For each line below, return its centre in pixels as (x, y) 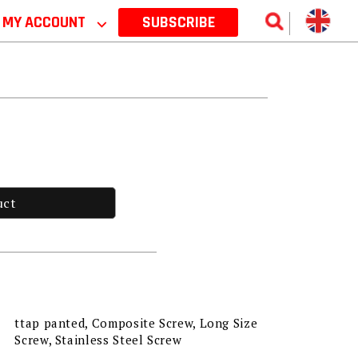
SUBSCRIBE (178, 22)
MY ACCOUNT (46, 22)
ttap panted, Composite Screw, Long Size (136, 323)
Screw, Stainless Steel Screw (98, 340)
